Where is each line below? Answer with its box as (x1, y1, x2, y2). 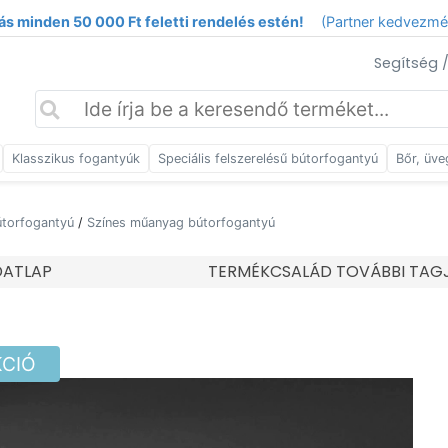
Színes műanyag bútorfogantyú (87, 215, 275, 230)
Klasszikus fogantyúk (12, 151, 140, 166)
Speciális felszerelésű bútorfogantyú (158, 151, 378, 166)
